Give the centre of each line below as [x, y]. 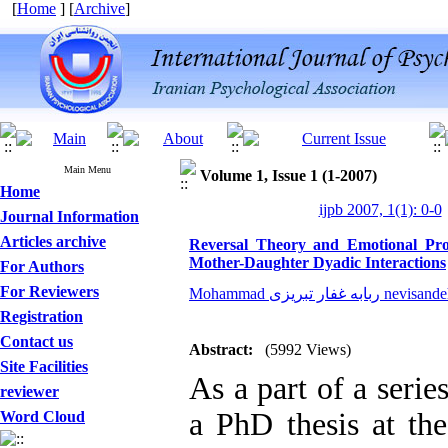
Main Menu [87, 169]
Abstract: [221, 349]
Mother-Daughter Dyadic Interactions [317, 262]
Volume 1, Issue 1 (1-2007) [288, 175]
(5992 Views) [308, 349]
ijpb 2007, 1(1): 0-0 [380, 209]
